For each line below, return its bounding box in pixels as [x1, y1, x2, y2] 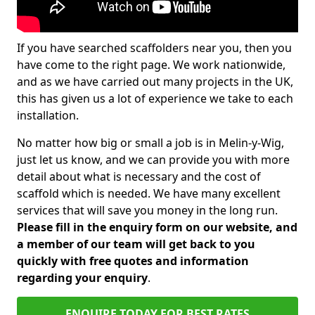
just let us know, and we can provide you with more [17, 152, 290, 167]
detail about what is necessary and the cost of [17, 169, 261, 184]
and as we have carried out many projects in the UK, [17, 74, 293, 89]
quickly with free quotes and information [17, 253, 249, 269]
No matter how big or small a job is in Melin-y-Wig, [17, 135, 284, 150]
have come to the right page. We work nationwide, [17, 57, 285, 72]
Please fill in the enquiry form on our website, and [17, 219, 297, 235]
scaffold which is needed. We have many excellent [17, 186, 281, 201]
